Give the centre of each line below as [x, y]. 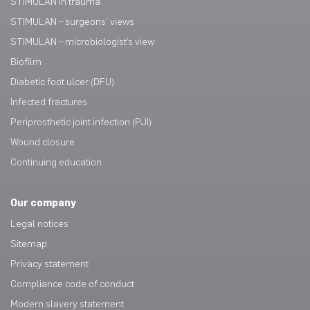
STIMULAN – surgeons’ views [72, 22]
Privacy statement [49, 264]
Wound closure [43, 143]
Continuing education [56, 163]
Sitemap [29, 244]
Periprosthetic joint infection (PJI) [81, 122]
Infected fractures [49, 102]
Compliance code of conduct [72, 284]
